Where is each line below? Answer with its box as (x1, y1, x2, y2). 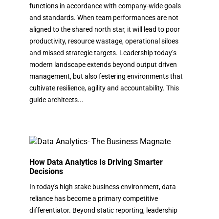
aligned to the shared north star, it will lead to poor (29, 25, 180, 33)
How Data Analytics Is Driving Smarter (29, 157, 163, 167)
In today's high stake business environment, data (29, 182, 176, 191)
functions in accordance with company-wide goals (29, 1, 181, 10)
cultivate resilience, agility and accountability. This (29, 84, 179, 92)
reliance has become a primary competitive (29, 194, 158, 202)
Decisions (29, 166, 63, 176)
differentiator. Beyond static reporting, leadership (29, 206, 177, 214)
